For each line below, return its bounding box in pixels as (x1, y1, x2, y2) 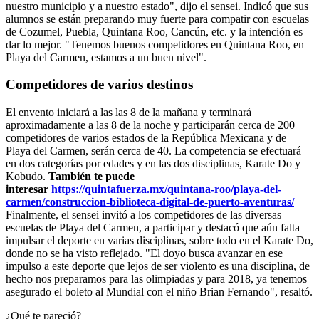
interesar (6, 183, 51, 196)
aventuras (244, 196, 291, 209)
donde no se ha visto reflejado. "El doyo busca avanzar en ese (6, 247, 283, 260)
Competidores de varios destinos (6, 77, 193, 93)
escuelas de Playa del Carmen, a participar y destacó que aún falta (6, 221, 300, 234)
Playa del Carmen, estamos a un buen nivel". (6, 51, 206, 63)
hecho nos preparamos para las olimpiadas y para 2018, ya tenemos (6, 273, 307, 286)
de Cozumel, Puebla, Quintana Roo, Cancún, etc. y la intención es (6, 25, 303, 38)
